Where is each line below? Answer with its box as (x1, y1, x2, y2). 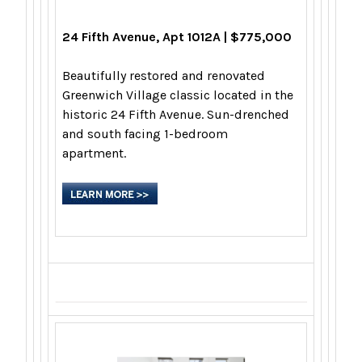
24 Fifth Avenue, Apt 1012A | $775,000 (62, 29, 292, 45)
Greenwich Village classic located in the (62, 87, 293, 103)
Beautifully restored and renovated (62, 68, 265, 84)
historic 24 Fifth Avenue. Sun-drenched (62, 107, 289, 123)
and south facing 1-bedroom (62, 126, 228, 142)
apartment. (62, 145, 133, 162)
